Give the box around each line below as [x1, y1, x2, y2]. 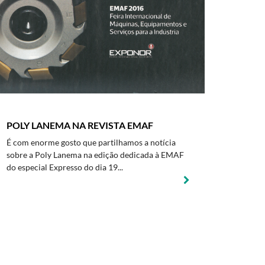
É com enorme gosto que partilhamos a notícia [7, 137, 176, 147]
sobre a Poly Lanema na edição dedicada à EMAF [7, 150, 184, 160]
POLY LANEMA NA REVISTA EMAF [7, 119, 153, 131]
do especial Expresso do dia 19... [7, 162, 123, 172]
